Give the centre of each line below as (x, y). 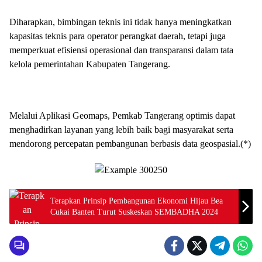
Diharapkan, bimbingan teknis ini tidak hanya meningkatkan (120, 22)
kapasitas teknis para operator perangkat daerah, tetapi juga (118, 36)
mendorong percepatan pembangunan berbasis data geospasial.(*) (130, 143)
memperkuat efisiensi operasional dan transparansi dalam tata (121, 50)
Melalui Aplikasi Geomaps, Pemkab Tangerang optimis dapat (122, 115)
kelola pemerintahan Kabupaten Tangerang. (90, 64)
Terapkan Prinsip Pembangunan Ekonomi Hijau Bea (137, 201)
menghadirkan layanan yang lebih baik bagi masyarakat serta (121, 129)
